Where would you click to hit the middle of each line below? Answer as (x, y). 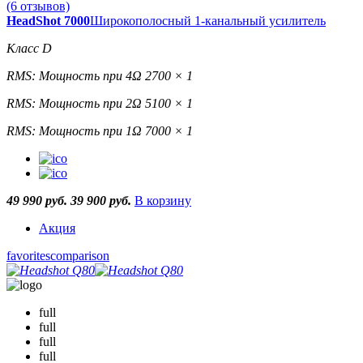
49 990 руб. (38, 201)
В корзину (163, 201)
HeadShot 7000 (48, 21)
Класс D (29, 49)
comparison (80, 256)
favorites (28, 256)
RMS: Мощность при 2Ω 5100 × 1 (100, 104)
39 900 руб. (102, 201)
